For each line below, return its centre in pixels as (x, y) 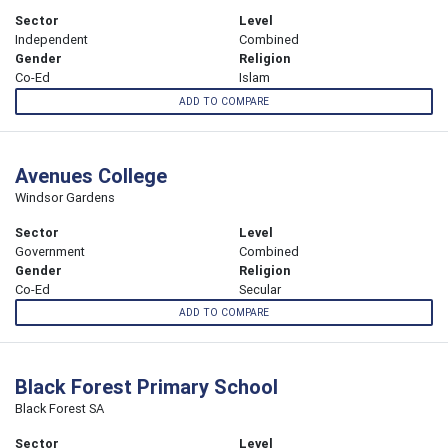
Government (50, 251)
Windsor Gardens (65, 197)
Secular (260, 289)
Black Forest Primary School (146, 386)
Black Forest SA (59, 408)
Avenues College (91, 175)
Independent (51, 40)
